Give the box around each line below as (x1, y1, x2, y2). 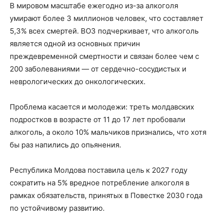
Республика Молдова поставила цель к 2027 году (10, 165, 187, 175)
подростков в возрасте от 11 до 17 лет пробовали (10, 115, 185, 125)
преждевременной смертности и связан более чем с (10, 52, 199, 61)
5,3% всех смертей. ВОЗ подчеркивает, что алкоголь (10, 26, 199, 36)
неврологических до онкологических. (10, 77, 145, 87)
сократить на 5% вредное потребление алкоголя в (10, 178, 189, 188)
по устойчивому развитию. (10, 203, 105, 213)
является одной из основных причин (10, 39, 140, 49)
